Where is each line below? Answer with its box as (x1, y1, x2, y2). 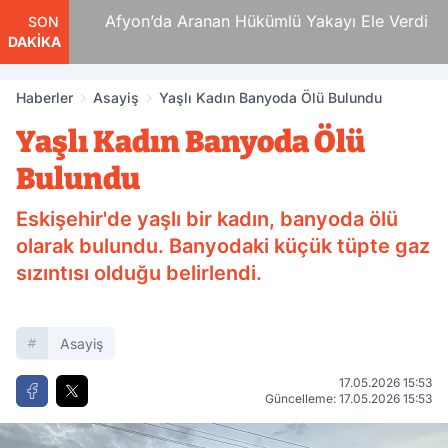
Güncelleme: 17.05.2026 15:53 (265, 391, 432, 406)
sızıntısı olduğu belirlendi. (16, 261, 262, 285)
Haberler (16, 89, 73, 106)
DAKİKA (8, 33, 61, 50)
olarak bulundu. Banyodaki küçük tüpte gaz (16, 234, 430, 258)
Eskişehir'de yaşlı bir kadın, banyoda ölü (16, 207, 398, 231)
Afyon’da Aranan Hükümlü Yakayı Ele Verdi (87, 11, 411, 31)
